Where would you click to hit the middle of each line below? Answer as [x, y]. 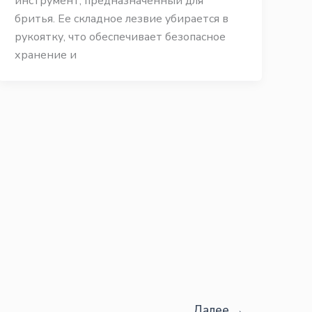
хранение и [46, 55]
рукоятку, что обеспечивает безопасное [120, 37]
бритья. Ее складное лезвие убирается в [122, 19]
